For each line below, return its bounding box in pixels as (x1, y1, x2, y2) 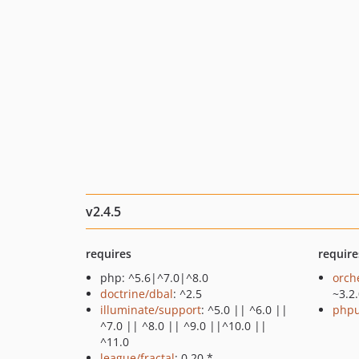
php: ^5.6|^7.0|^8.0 (100, 270, 208, 285)
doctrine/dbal (100, 286, 173, 301)
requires (86, 246, 131, 261)
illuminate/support (100, 302, 201, 317)
